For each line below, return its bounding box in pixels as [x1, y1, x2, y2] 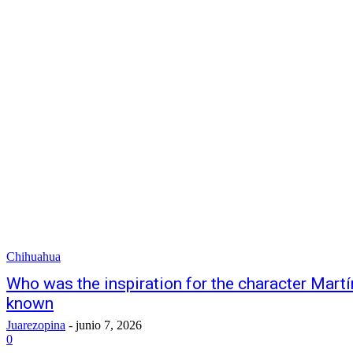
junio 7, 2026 [76, 318, 142, 332]
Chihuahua [6, 250, 61, 263]
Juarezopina [6, 318, 65, 332]
